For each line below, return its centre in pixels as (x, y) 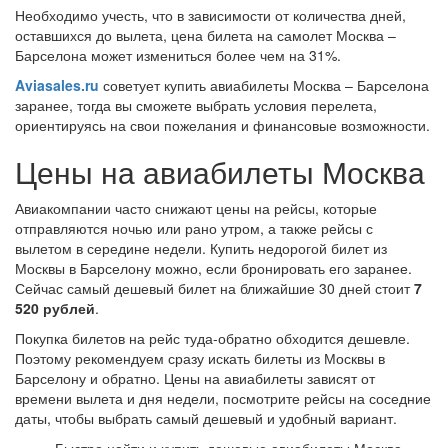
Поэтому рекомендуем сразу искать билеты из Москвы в (200, 358)
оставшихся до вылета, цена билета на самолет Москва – (205, 35)
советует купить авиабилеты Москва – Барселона (264, 85)
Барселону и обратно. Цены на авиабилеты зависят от (195, 378)
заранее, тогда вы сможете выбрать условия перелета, (196, 105)
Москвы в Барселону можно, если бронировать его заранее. (213, 268)
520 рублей (55, 308)
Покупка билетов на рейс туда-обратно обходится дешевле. (212, 338)
